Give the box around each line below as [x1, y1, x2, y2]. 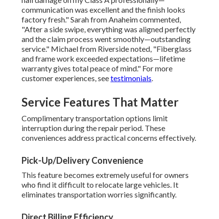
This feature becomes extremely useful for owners [22, 170, 189, 180]
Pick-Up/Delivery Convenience [22, 155, 143, 166]
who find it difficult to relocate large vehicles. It [22, 180, 178, 190]
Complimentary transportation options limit [22, 113, 168, 123]
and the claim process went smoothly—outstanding [22, 34, 191, 44]
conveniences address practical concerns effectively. [22, 133, 196, 143]
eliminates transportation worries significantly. [22, 190, 176, 199]
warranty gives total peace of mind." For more [22, 64, 173, 73]
